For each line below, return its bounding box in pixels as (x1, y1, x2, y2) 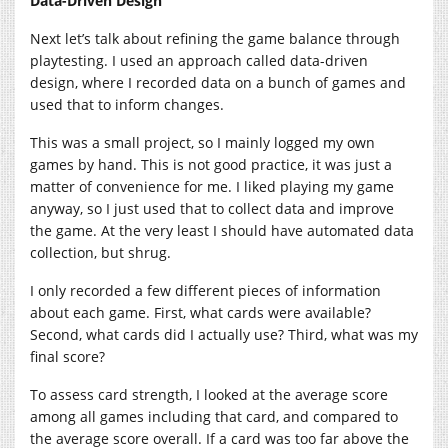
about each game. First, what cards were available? (30, 302, 371, 322)
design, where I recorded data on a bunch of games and (30, 72, 406, 92)
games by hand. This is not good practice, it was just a (30, 154, 392, 174)
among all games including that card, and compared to (30, 406, 398, 426)
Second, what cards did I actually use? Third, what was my (30, 324, 418, 344)
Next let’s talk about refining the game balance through (30, 28, 400, 48)
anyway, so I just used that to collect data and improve (30, 198, 394, 218)
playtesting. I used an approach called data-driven (30, 50, 368, 70)
